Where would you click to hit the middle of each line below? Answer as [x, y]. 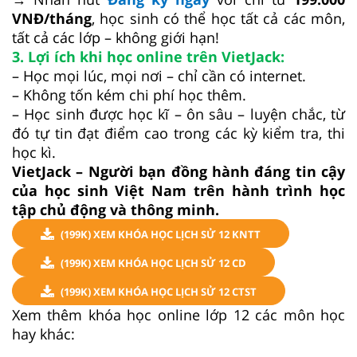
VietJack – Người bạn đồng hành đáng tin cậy [178, 172]
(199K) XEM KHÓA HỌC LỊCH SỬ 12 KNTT [161, 235]
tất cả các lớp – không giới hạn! [116, 38]
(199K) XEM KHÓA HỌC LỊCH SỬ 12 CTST [159, 292]
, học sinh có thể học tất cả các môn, [218, 19]
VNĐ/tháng [52, 19]
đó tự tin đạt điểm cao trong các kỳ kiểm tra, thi [178, 133]
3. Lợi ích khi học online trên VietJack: [148, 57]
